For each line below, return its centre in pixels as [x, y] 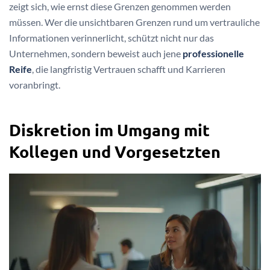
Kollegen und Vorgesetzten [115, 152]
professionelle [213, 53]
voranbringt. [35, 84]
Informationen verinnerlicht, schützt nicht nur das [111, 37]
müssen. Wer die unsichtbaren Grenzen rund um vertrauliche [134, 22]
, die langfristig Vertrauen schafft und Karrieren [129, 69]
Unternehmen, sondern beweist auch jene [96, 53]
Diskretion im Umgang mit [109, 130]
